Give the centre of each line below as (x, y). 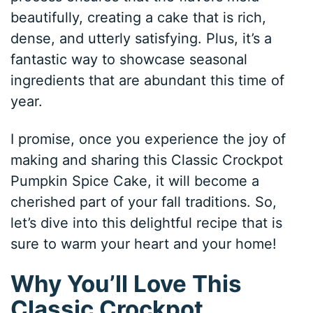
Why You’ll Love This (126, 283)
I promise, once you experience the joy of (148, 139)
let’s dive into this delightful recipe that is (147, 223)
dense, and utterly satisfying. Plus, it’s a (141, 38)
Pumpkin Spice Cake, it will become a (135, 181)
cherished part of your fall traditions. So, (144, 202)
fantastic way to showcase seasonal (129, 59)
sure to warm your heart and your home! (144, 243)
